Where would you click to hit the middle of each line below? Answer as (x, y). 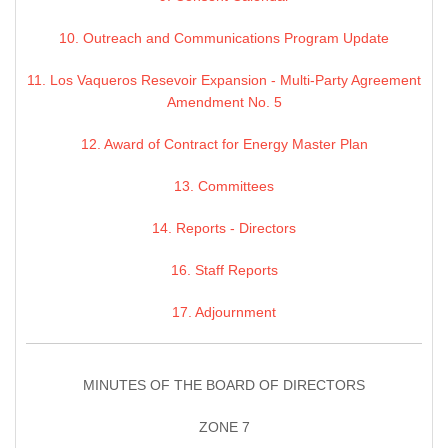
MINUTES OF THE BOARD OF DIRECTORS (224, 385)
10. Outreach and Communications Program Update (224, 38)
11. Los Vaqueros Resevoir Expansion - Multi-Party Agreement (224, 80)
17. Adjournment (224, 312)
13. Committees (224, 186)
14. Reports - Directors (224, 228)
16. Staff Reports (224, 270)
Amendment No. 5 (224, 102)
